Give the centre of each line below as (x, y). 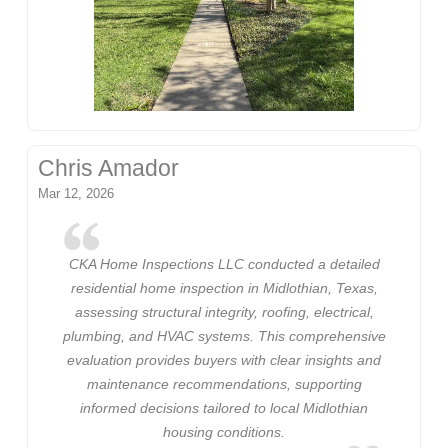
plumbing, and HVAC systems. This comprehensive (224, 336)
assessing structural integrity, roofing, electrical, (224, 312)
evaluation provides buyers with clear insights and (224, 360)
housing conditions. (224, 432)
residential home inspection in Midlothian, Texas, (224, 288)
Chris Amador (109, 168)
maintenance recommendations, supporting (224, 384)
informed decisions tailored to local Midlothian (224, 408)
